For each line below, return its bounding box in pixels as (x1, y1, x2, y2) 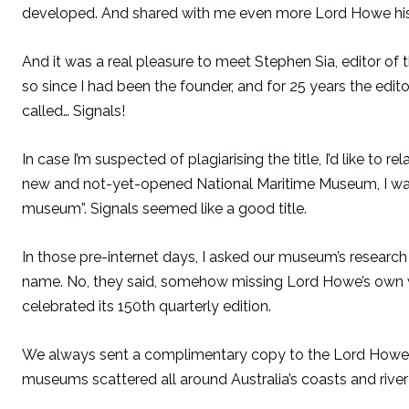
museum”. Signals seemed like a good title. (22, 199, 307, 217)
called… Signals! (22, 101, 125, 120)
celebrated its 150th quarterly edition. (22, 297, 271, 315)
